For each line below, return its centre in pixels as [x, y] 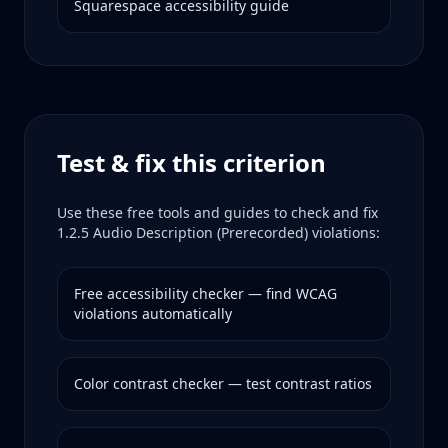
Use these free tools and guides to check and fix [217, 212]
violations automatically [153, 313]
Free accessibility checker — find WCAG [205, 293]
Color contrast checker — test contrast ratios [223, 383]
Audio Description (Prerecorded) [200, 232]
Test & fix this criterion [191, 162]
